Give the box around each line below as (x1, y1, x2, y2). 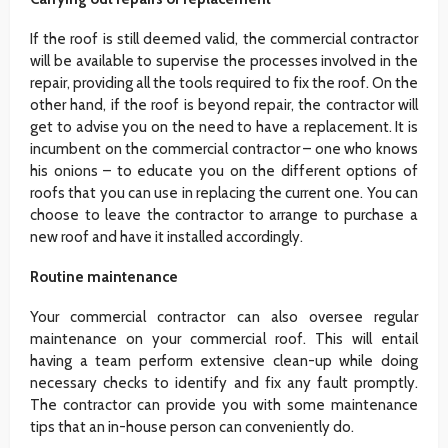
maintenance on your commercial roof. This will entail (30, 329, 418, 348)
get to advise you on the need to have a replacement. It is (30, 117, 418, 136)
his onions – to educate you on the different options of (30, 161, 418, 180)
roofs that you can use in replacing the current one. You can (30, 183, 418, 202)
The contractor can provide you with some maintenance (30, 395, 418, 414)
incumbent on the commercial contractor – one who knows (30, 139, 418, 158)
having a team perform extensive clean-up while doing (30, 351, 418, 370)
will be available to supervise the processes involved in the (30, 51, 418, 70)
